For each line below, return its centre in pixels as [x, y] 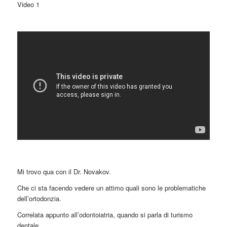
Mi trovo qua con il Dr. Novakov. [64, 171]
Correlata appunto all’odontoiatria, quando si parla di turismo [105, 215]
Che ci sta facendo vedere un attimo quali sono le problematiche [111, 187]
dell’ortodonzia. [39, 198]
